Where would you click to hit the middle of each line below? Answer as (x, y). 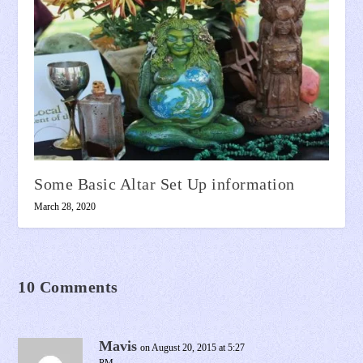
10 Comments (68, 287)
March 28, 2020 (65, 207)
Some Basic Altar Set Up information (164, 184)
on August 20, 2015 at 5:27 (193, 348)
